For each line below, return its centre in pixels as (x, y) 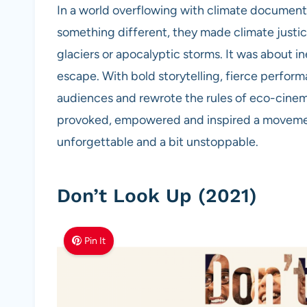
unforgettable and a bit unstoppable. (158, 142)
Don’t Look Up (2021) (157, 195)
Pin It (95, 241)
